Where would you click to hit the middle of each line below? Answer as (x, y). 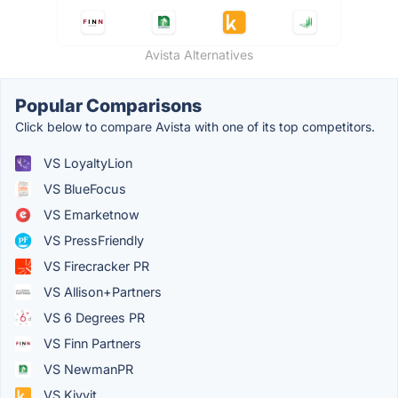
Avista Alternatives (199, 55)
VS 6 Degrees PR (92, 318)
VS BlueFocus (83, 189)
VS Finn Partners (91, 344)
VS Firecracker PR (95, 267)
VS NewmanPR (87, 370)
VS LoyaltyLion (86, 163)
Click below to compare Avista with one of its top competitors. (195, 127)
